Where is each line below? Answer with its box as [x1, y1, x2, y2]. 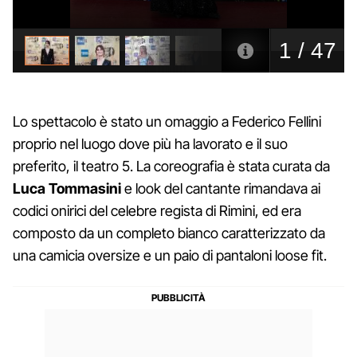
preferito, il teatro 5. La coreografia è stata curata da [13, 157, 330, 175]
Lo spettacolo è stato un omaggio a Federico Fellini [13, 112, 321, 130]
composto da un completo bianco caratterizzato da [13, 224, 325, 241]
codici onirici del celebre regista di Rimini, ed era [13, 202, 301, 219]
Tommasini [49, 179, 121, 197]
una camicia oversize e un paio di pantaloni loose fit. [13, 246, 327, 264]
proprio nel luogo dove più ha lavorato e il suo [13, 135, 288, 152]
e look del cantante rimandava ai [121, 179, 320, 197]
